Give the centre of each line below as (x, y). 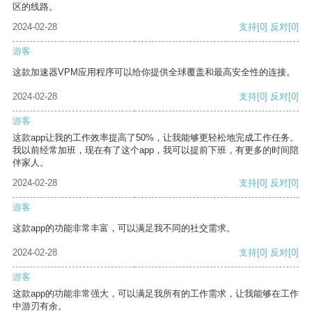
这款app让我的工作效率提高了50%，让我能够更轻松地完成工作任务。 (156, 138)
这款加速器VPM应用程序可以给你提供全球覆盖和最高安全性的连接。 (154, 72)
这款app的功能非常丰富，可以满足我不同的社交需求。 (124, 228)
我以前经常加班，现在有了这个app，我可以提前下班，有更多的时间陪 (156, 150)
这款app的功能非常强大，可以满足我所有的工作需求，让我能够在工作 (156, 294)
